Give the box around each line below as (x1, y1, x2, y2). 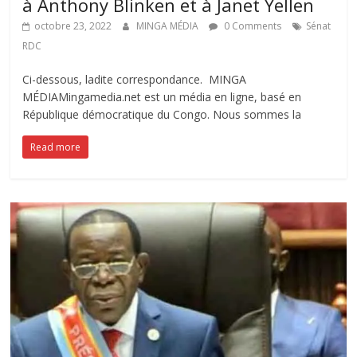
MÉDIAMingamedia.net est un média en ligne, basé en (22, 88, 302, 104)
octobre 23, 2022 (34, 18, 112, 33)
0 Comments (222, 18, 282, 33)
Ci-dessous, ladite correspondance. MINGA (22, 71, 247, 87)
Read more (30, 139, 81, 154)
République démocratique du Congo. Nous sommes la (22, 106, 302, 122)
